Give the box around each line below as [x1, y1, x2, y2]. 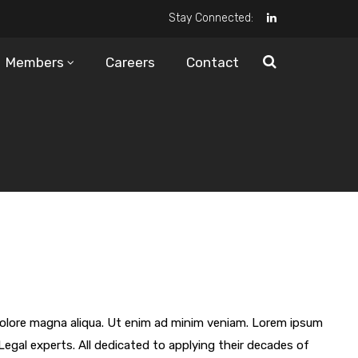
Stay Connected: [169, 11, 253, 25]
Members [6, 54, 64, 70]
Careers [105, 54, 155, 70]
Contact [186, 54, 239, 70]
